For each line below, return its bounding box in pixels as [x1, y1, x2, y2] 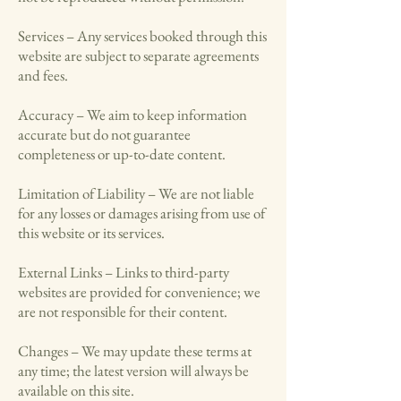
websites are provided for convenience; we [18, 282, 260, 302]
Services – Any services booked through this [18, 26, 267, 46]
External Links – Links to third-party [18, 262, 229, 282]
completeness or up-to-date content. [18, 144, 226, 164]
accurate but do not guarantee [18, 124, 191, 144]
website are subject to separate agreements [18, 46, 259, 65]
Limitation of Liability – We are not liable [18, 183, 254, 203]
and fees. [18, 65, 68, 85]
